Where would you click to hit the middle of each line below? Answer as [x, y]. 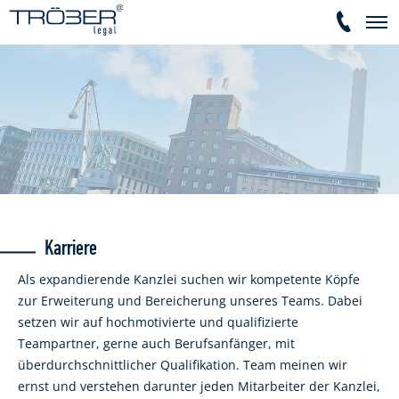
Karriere [71, 249]
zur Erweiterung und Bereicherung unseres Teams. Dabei [190, 301]
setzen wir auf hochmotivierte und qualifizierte [158, 322]
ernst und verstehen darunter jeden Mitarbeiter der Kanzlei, [199, 386]
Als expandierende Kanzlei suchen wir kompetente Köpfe [189, 279]
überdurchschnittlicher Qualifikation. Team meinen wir [183, 365]
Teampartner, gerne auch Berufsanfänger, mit [156, 343]
